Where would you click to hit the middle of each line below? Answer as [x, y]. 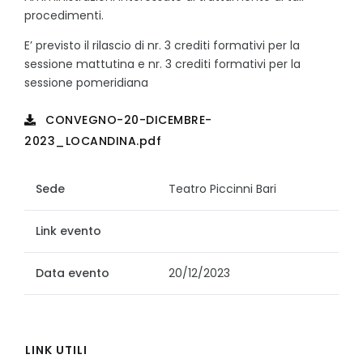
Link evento [68, 231]
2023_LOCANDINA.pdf [93, 141]
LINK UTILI [56, 350]
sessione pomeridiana [86, 82]
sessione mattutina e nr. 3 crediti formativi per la [162, 64]
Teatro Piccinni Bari [222, 188]
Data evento [73, 273]
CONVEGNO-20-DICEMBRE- [127, 120]
